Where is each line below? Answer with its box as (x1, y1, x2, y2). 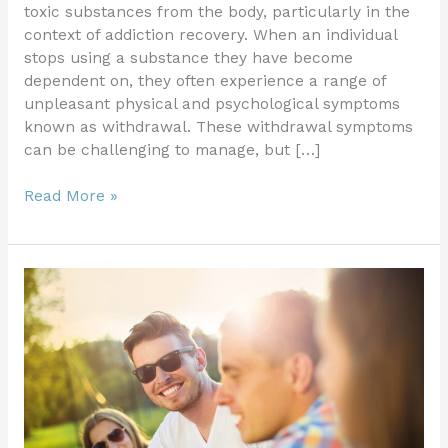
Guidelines (22, 384, 102, 403)
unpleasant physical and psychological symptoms (23, 95, 400, 114)
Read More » (23, 187, 118, 206)
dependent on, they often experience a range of (23, 72, 386, 91)
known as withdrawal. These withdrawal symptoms (23, 118, 413, 137)
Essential (22, 361, 91, 380)
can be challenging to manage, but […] (23, 141, 320, 160)
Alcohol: (22, 338, 84, 357)
